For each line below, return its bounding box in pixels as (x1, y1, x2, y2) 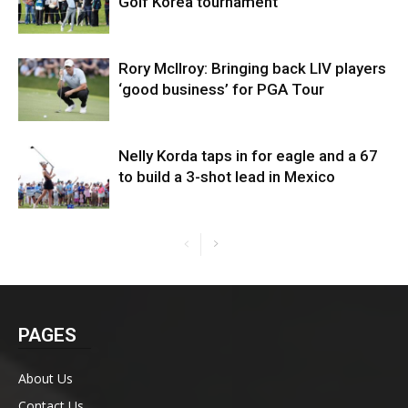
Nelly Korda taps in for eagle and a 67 (118, 146, 378, 165)
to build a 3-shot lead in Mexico (118, 167, 335, 186)
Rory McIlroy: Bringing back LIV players (118, 58, 386, 77)
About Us (18, 369, 73, 387)
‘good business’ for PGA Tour (118, 79, 324, 98)
